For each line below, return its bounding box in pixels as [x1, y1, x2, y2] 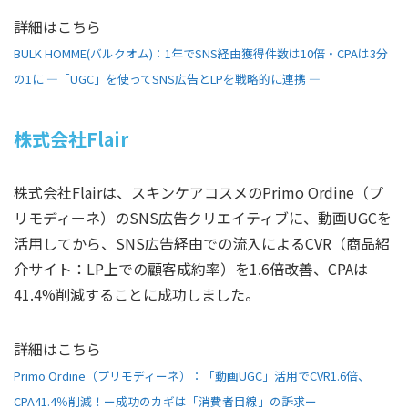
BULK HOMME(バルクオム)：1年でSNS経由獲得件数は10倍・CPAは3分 [14, 45, 388, 63]
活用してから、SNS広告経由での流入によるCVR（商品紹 [14, 232, 390, 255]
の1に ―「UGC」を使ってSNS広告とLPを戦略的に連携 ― [14, 70, 321, 88]
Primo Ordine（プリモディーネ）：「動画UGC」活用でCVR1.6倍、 [14, 367, 370, 385]
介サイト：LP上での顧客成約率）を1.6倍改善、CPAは [14, 258, 368, 280]
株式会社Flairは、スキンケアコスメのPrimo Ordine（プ [14, 181, 383, 204]
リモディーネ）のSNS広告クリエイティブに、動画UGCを [14, 207, 392, 229]
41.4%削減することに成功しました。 [14, 283, 260, 306]
